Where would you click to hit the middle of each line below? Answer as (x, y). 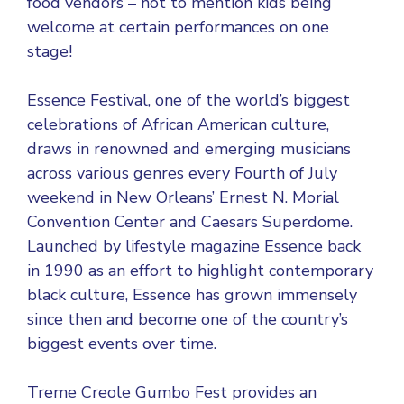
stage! (50, 51)
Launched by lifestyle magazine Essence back (194, 246)
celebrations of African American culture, (178, 124)
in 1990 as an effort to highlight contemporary (200, 271)
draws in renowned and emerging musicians (189, 149)
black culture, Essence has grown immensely (192, 295)
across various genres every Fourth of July (182, 173)
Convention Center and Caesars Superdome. (190, 222)
